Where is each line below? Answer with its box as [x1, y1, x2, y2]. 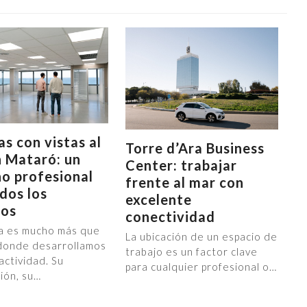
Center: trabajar [125, 156, 238, 173]
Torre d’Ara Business [125, 139, 265, 156]
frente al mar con [125, 173, 245, 191]
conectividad [125, 208, 216, 225]
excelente [125, 191, 193, 208]
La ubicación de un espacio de [125, 230, 278, 243]
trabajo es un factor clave [125, 245, 258, 258]
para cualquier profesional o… [125, 260, 278, 273]
